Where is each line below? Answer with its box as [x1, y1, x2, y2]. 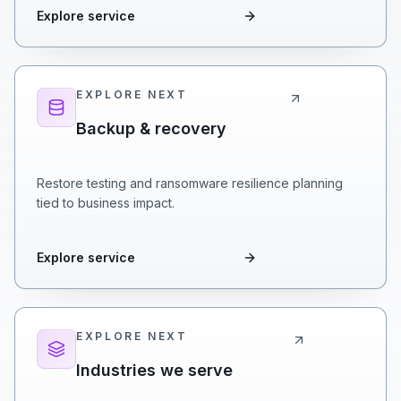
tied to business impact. [37, 195, 175, 210]
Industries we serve [76, 361, 233, 380]
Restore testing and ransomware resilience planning [37, 175, 343, 191]
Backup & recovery [76, 119, 226, 138]
